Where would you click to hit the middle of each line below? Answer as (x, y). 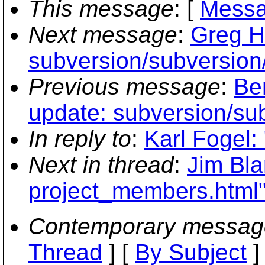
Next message (103, 35)
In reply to (80, 139)
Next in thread (101, 165)
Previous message (125, 87)
